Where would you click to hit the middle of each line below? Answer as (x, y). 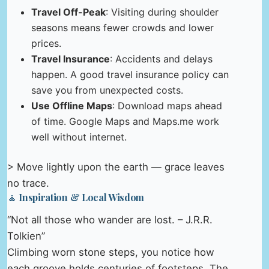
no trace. (28, 183)
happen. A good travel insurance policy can (130, 74)
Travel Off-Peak (68, 12)
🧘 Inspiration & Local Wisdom (76, 197)
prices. (46, 43)
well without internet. (79, 137)
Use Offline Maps (72, 105)
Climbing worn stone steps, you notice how (111, 252)
